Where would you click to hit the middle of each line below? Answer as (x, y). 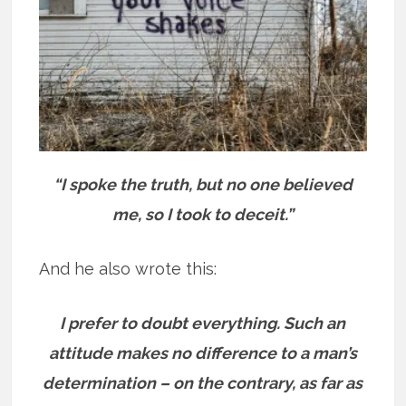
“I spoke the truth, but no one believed (203, 184)
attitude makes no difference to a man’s (203, 353)
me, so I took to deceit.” (203, 214)
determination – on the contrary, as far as (203, 382)
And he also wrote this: (128, 268)
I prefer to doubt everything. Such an (203, 323)
